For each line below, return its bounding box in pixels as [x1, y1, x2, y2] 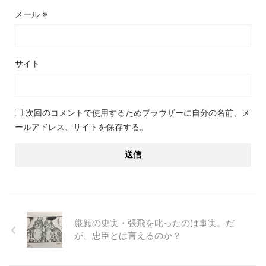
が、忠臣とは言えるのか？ [74, 230, 181, 241]
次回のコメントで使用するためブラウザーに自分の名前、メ [26, 107, 250, 118]
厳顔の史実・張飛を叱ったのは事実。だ [74, 217, 235, 229]
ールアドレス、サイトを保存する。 [15, 122, 148, 132]
